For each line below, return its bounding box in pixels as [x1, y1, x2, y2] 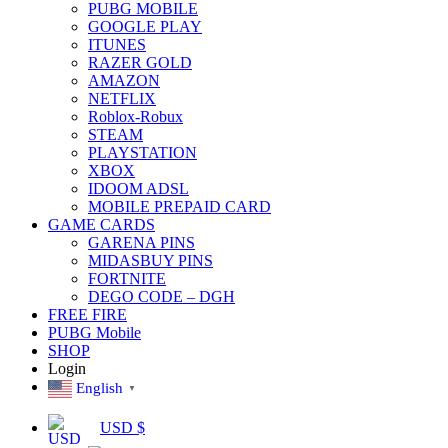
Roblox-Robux [88, 108, 183, 126]
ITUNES [88, 36, 146, 54]
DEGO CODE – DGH [88, 288, 235, 306]
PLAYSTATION [88, 144, 197, 162]
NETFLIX [88, 90, 156, 108]
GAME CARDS [48, 216, 155, 234]
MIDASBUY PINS [88, 252, 213, 270]
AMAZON [88, 72, 160, 90]
